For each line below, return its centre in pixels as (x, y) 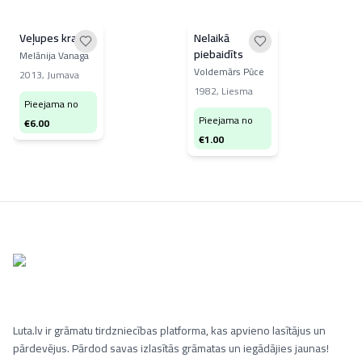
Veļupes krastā (56, 38)
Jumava (63, 75)
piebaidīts (219, 54)
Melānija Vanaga (54, 55)
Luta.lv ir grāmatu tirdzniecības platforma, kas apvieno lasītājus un (169, 330)
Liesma (237, 91)
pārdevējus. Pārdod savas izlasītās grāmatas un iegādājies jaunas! (171, 348)
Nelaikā (212, 38)
